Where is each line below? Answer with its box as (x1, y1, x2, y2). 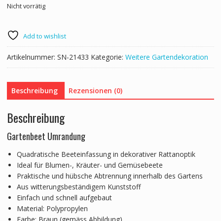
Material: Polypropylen (16, 203, 88, 213)
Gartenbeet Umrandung (6, 129, 85, 143)
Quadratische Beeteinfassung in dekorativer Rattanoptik (16, 149, 195, 159)
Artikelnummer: (6, 52, 57, 62)
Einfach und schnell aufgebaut (16, 192, 112, 202)
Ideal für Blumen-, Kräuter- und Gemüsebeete (16, 160, 163, 170)
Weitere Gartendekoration (125, 52, 208, 62)
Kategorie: (90, 52, 125, 62)
